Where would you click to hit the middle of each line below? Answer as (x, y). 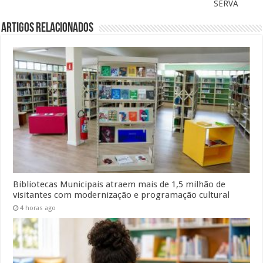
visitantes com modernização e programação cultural (122, 195)
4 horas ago (38, 208)
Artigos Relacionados (48, 28)
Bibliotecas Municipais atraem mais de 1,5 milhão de (119, 184)
